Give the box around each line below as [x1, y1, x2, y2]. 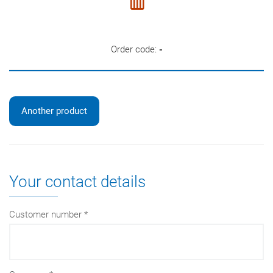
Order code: [110, 43, 159, 55]
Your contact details [9, 172, 146, 191]
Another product [21, 105, 87, 116]
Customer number [9, 208, 82, 220]
